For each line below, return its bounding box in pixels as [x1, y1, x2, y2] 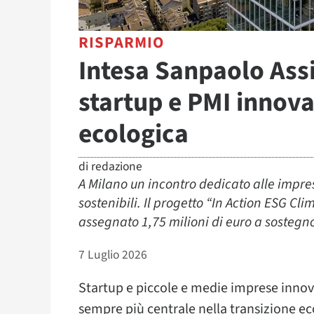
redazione [91, 157, 142, 175]
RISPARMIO [78, 31, 165, 54]
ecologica [78, 115, 189, 153]
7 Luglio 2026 [78, 245, 147, 264]
